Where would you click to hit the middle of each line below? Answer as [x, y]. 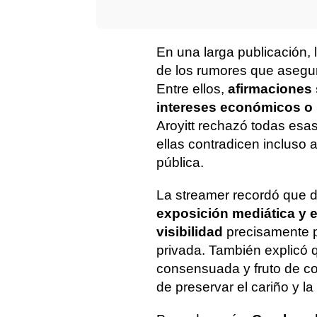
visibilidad [190, 232]
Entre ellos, [192, 89]
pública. [180, 162]
